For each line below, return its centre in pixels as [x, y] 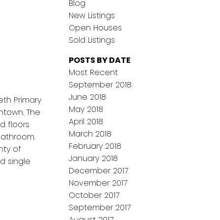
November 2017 [98, 183]
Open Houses [96, 28]
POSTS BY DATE [100, 60]
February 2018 [95, 146]
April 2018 [86, 122]
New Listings [92, 16]
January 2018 [94, 159]
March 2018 [90, 134]
